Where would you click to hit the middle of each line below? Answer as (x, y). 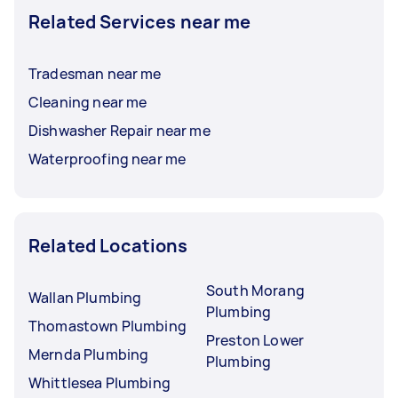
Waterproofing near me (107, 159)
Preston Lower (255, 340)
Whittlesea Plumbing (99, 382)
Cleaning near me (88, 102)
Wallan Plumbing (85, 297)
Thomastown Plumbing (107, 326)
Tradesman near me (95, 73)
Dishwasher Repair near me (119, 130)
